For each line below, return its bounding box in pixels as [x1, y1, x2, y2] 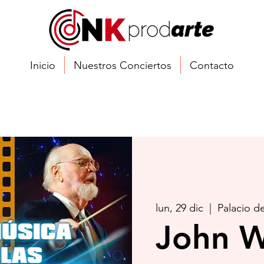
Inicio [29, 59, 55, 72]
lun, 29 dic [156, 202, 203, 215]
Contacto [189, 59, 234, 72]
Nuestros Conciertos [73, 59, 171, 72]
